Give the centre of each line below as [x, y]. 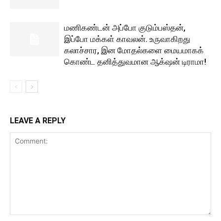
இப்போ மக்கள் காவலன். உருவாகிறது [127, 39]
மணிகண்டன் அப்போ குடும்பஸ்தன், [125, 28]
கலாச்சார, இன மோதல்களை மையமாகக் [134, 50]
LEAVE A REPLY [38, 121]
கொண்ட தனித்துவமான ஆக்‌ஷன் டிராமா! [135, 62]
